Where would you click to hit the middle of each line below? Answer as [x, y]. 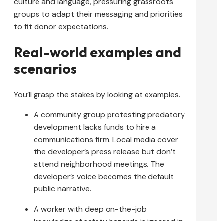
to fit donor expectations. [61, 27]
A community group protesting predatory [109, 114]
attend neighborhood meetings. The [99, 164]
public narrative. [62, 188]
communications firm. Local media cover [106, 139]
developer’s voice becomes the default [104, 176]
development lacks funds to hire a [95, 127]
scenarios [45, 69]
